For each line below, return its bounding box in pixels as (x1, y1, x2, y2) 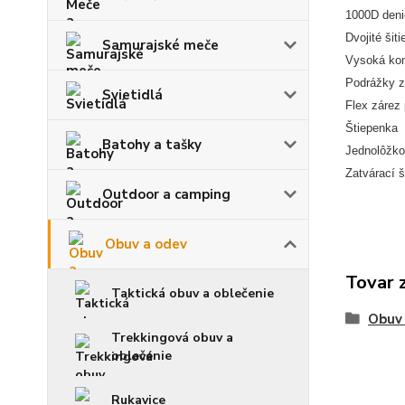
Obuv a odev (105, 235, 187, 253)
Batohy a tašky (102, 136, 202, 154)
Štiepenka (344, 121, 398, 135)
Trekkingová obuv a (111, 329, 233, 346)
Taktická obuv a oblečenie (111, 285, 274, 302)
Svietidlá (102, 86, 163, 104)
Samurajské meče (102, 36, 219, 54)
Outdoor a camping (102, 185, 231, 203)
